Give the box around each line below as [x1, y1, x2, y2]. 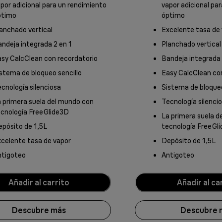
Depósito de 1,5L [162, 136, 216, 146]
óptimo [162, 11, 185, 20]
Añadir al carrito [8, 177, 69, 187]
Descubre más [11, 205, 66, 215]
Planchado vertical [162, 40, 221, 49]
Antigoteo [162, 151, 194, 160]
